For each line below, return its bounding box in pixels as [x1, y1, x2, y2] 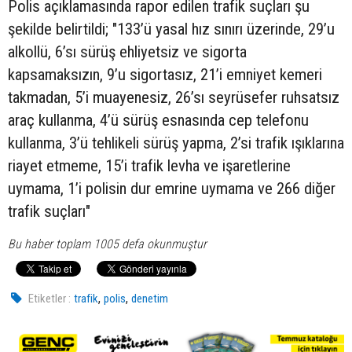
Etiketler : [28, 291, 71, 306]
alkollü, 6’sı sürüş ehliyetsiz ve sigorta [8, 42, 247, 62]
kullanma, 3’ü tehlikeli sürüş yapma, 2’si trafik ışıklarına [8, 134, 344, 153]
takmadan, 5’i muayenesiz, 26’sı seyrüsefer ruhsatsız [8, 88, 339, 108]
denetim [131, 291, 169, 306]
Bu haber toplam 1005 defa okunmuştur [8, 236, 207, 252]
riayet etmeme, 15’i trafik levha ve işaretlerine [8, 156, 291, 176]
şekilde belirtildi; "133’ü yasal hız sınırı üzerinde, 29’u [8, 20, 335, 39]
